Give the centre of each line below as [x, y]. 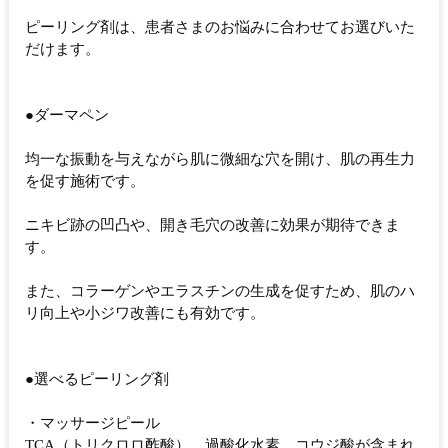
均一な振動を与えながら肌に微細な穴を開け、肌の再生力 [220, 159]
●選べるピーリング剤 [97, 379]
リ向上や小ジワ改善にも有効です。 [145, 313]
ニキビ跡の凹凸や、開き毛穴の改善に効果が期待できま [212, 225]
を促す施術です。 [85, 181]
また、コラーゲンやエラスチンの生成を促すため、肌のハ [220, 291]
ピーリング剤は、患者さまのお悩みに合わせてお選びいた [220, 27]
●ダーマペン [67, 115]
